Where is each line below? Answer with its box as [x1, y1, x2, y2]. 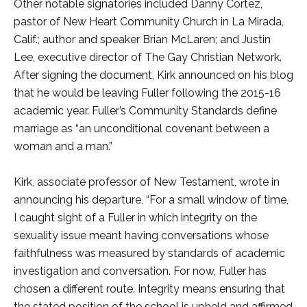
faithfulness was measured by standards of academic [14, 247, 285, 260]
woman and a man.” [14, 140, 112, 153]
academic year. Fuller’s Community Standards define [14, 104, 277, 117]
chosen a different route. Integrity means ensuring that [14, 282, 285, 295]
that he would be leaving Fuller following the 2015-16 [14, 86, 281, 99]
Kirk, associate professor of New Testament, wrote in [14, 175, 280, 188]
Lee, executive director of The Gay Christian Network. [14, 51, 282, 64]
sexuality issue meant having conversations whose [14, 229, 269, 242]
